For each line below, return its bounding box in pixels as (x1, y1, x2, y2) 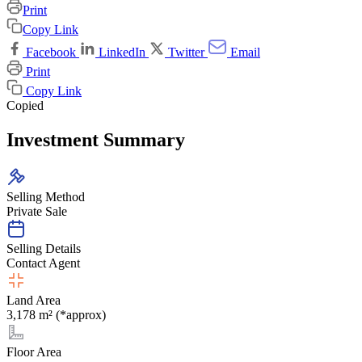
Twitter (165, 44, 208, 59)
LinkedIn (95, 44, 149, 59)
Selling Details (6, 241, 81, 255)
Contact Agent (6, 255, 80, 270)
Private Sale (6, 204, 67, 218)
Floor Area (6, 344, 61, 359)
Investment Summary (6, 128, 185, 150)
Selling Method (6, 189, 85, 204)
